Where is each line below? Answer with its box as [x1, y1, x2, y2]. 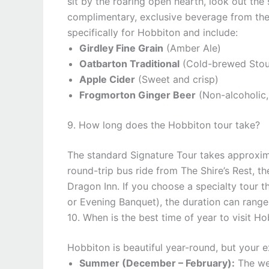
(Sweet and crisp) [135, 73, 219, 85]
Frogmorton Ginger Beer [79, 89, 196, 101]
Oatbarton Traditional [79, 58, 180, 70]
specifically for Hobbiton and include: [67, 26, 238, 38]
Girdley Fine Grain [79, 42, 163, 54]
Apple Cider [79, 73, 135, 85]
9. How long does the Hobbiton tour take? [67, 119, 260, 131]
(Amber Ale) [163, 42, 221, 54]
